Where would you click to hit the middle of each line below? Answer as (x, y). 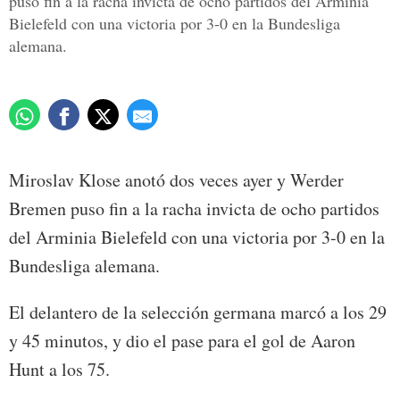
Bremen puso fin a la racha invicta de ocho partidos (194, 209)
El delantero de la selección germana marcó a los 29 (198, 312)
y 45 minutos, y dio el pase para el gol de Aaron (182, 341)
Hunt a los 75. (59, 370)
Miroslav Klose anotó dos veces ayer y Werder (176, 180)
